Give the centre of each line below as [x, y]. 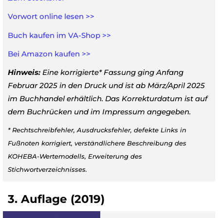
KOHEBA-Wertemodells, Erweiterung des [75, 156]
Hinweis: [24, 73]
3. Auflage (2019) [56, 199]
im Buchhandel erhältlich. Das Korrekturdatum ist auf [108, 99]
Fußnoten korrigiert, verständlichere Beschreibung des [97, 143]
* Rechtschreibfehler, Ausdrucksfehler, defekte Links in [97, 130]
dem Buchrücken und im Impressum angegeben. [99, 112]
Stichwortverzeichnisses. [47, 170]
